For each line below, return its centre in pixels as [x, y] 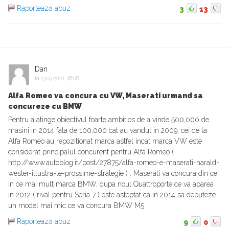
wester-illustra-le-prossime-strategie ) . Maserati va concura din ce [113, 173]
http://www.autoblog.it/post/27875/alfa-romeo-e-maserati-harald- [114, 162]
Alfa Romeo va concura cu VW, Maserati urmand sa [106, 95]
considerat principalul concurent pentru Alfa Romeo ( [91, 152]
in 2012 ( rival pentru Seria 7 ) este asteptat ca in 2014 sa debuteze [112, 194]
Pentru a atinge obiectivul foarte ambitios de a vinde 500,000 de [109, 119]
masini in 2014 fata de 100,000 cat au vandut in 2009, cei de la [108, 130]
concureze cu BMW [45, 106]
